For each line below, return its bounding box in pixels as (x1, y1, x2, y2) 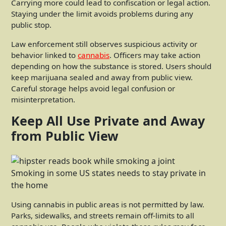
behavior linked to (11, 50, 78, 61)
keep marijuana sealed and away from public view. (11, 72, 193, 83)
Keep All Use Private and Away (11, 112, 205, 130)
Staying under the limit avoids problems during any (11, 9, 193, 19)
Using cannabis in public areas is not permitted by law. (11, 199, 204, 209)
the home (11, 179, 48, 191)
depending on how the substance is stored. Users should (11, 61, 211, 72)
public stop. (11, 20, 51, 30)
